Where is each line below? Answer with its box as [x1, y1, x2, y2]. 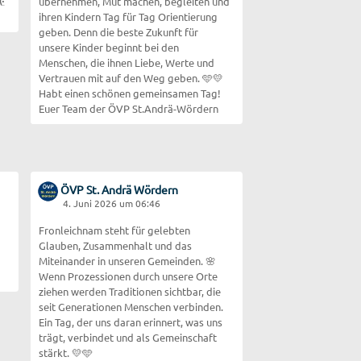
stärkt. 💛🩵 [39, 345, 93, 359]
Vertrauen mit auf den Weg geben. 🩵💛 [39, 70, 224, 85]
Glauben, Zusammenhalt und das [39, 238, 193, 252]
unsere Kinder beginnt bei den [39, 39, 180, 54]
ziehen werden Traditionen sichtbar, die [39, 284, 222, 298]
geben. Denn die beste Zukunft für [39, 24, 74, 39]
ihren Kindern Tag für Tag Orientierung [39, 9, 218, 23]
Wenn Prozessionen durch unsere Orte [39, 268, 218, 283]
